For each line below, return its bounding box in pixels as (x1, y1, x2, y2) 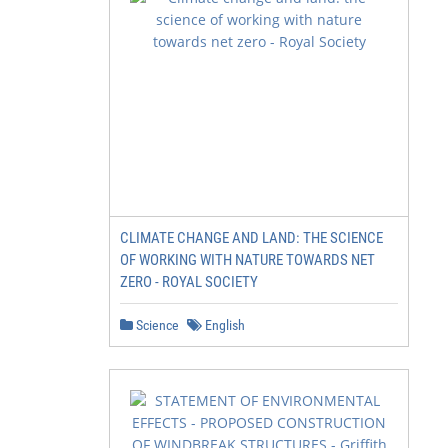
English (202, 317, 245, 333)
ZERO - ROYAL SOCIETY (120, 273, 258, 291)
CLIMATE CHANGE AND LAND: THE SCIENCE (120, 229, 383, 247)
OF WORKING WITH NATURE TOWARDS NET (120, 251, 375, 269)
